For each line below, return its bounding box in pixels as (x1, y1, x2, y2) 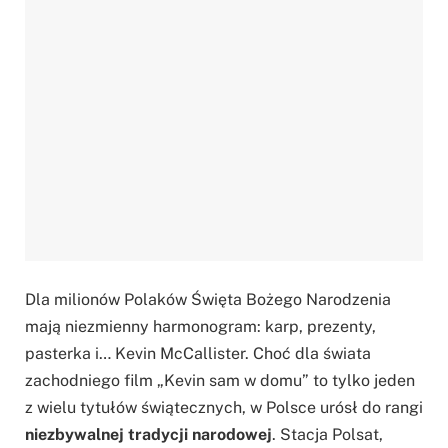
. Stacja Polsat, (272, 424, 383, 444)
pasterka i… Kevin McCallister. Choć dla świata (25, 343, 371, 363)
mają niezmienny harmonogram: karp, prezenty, (25, 316, 376, 336)
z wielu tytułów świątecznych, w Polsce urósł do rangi (25, 397, 423, 417)
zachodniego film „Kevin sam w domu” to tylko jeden (25, 370, 415, 390)
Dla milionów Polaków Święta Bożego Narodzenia (25, 289, 391, 309)
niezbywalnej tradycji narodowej (25, 424, 272, 444)
